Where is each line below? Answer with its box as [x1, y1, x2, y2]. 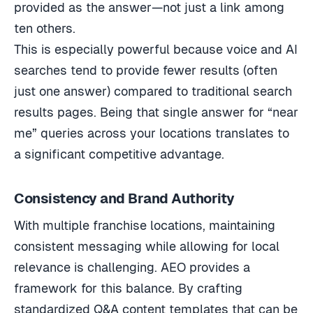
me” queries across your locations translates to [14, 125, 289, 140]
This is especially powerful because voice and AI [14, 41, 298, 57]
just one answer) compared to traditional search [14, 83, 292, 99]
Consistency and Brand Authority [14, 190, 235, 206]
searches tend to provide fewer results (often [14, 62, 277, 78]
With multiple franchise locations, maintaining [14, 217, 275, 233]
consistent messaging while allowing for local [14, 238, 279, 254]
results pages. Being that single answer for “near [14, 104, 298, 119]
